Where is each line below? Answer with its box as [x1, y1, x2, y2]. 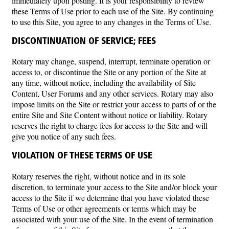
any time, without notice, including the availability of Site [12, 77, 196, 88]
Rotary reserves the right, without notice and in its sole [12, 170, 186, 181]
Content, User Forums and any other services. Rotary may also [12, 88, 213, 99]
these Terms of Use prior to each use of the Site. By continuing [12, 6, 214, 17]
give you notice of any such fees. [12, 131, 116, 142]
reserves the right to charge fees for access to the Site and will [12, 120, 208, 131]
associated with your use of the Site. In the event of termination [12, 213, 213, 224]
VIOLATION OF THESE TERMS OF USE [12, 151, 152, 161]
